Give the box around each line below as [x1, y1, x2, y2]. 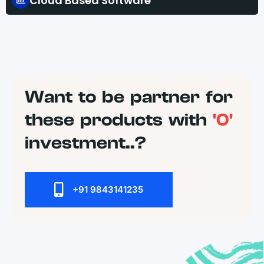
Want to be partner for [25, 87, 233, 108]
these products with [25, 110, 213, 131]
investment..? [25, 133, 146, 154]
